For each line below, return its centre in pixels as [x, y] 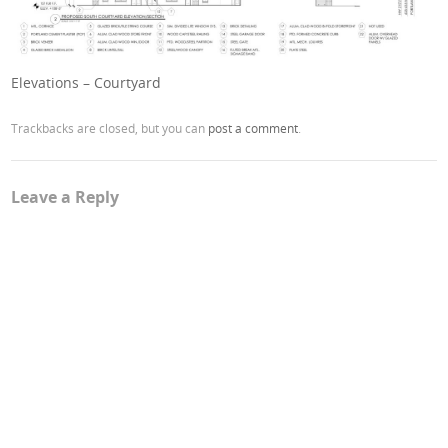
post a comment [253, 128]
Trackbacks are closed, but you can [110, 128]
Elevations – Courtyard [86, 83]
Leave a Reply [65, 197]
